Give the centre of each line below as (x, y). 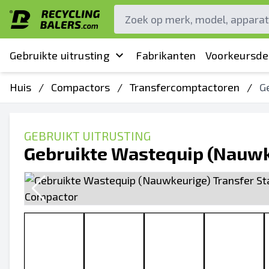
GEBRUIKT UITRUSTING (87, 136)
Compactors (80, 87)
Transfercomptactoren (185, 87)
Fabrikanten (166, 55)
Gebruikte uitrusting (59, 55)
